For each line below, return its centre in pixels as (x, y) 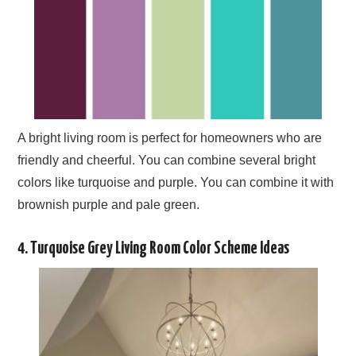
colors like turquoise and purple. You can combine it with (176, 182)
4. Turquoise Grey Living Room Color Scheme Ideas (154, 248)
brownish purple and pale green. (109, 204)
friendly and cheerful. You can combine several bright (167, 160)
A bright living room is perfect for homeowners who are (170, 137)
